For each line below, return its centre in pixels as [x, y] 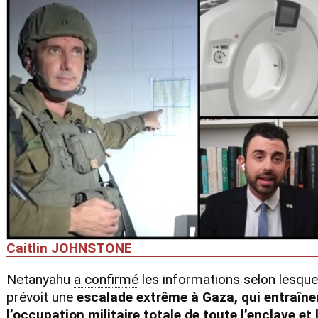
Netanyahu [38, 280]
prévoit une [41, 297]
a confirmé [106, 280]
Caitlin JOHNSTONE [69, 248]
